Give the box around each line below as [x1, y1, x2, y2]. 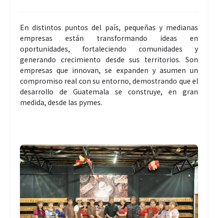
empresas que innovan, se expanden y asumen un [20, 65, 198, 75]
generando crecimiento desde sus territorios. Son [20, 54, 198, 64]
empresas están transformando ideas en [20, 33, 198, 43]
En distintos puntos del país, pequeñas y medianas [20, 22, 198, 32]
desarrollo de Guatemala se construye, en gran [20, 86, 198, 96]
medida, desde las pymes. [20, 97, 102, 107]
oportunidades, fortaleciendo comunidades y [20, 43, 198, 54]
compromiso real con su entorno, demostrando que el [20, 75, 198, 86]
